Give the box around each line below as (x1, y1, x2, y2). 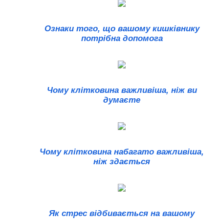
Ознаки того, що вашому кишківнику (44, 24, 199, 34)
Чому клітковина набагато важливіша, (40, 147, 204, 157)
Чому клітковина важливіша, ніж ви (46, 86, 197, 95)
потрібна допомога (81, 34, 163, 44)
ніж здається (93, 157, 151, 167)
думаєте (103, 95, 141, 105)
